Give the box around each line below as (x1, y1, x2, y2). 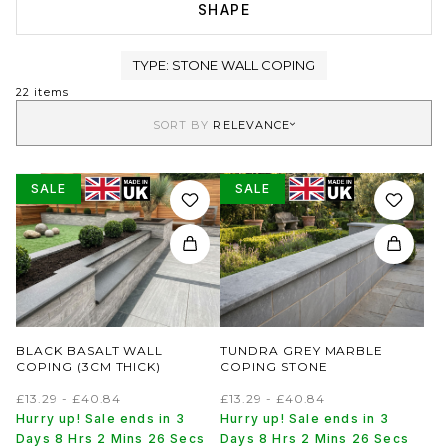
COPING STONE (220, 358, 328, 374)
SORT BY (152, 118, 214, 132)
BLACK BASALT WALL (16, 342, 164, 358)
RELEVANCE (213, 118, 291, 132)
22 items (16, 85, 69, 99)
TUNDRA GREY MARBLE (220, 342, 384, 358)
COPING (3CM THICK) (16, 358, 162, 374)
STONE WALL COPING (172, 57, 315, 73)
